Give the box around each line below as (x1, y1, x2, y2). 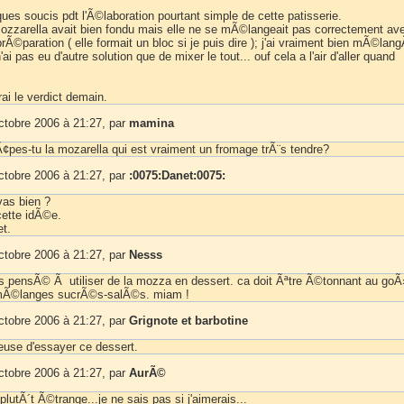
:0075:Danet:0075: (129, 168, 225, 182)
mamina (129, 115, 174, 130)
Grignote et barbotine (129, 313, 248, 327)
